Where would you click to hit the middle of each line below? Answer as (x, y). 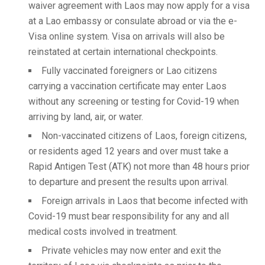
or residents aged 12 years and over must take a (128, 151)
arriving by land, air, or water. (86, 117)
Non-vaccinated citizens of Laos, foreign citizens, (144, 136)
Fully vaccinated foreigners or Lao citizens (129, 71)
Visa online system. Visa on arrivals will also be (127, 36)
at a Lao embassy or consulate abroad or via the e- (133, 21)
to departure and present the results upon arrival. (128, 182)
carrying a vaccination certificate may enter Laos (127, 86)
